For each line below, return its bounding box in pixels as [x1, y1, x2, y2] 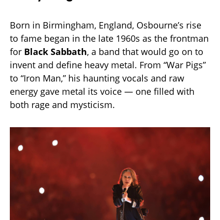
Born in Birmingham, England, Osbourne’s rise [10, 19, 201, 31]
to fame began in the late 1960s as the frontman [10, 32, 209, 45]
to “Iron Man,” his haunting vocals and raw [10, 72, 184, 84]
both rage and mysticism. [10, 99, 115, 111]
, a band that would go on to [87, 46, 203, 58]
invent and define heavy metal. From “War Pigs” [10, 59, 206, 71]
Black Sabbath [24, 46, 87, 58]
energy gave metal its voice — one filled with [10, 85, 194, 98]
